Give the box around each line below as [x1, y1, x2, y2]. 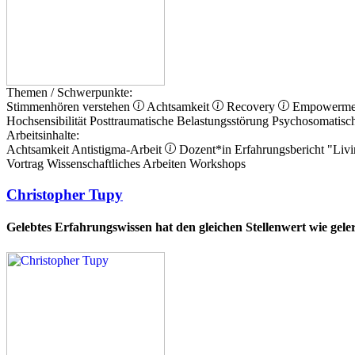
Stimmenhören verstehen [6, 100, 133, 114]
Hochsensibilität [6, 114, 86, 128]
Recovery [227, 100, 278, 114]
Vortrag [6, 157, 44, 171]
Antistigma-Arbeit [71, 143, 165, 157]
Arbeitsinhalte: [6, 128, 79, 143]
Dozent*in [179, 143, 231, 157]
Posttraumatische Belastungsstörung [90, 114, 269, 128]
